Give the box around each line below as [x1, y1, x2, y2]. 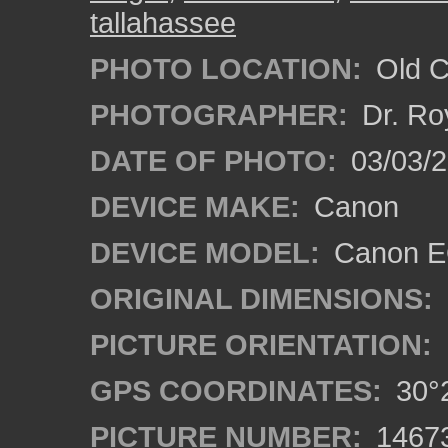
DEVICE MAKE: [90, 190, 300, 223]
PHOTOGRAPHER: [90, 98, 348, 131]
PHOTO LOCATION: [90, 52, 362, 85]
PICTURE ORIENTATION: [90, 328, 432, 361]
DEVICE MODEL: [90, 236, 320, 269]
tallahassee [90, 6, 236, 39]
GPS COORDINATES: [90, 374, 382, 407]
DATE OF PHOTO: [90, 144, 337, 177]
